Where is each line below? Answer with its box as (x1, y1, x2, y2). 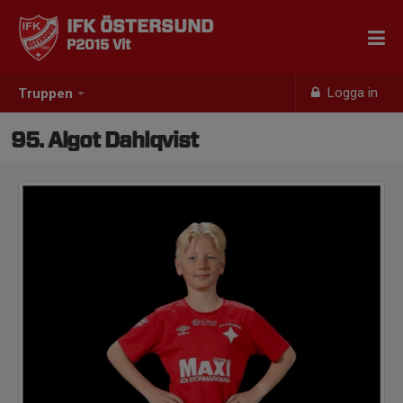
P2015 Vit (67, 39, 130, 52)
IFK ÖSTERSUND (67, 18, 213, 36)
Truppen (18, 85, 73, 103)
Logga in (324, 85, 379, 101)
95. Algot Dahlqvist (11, 130, 199, 152)
